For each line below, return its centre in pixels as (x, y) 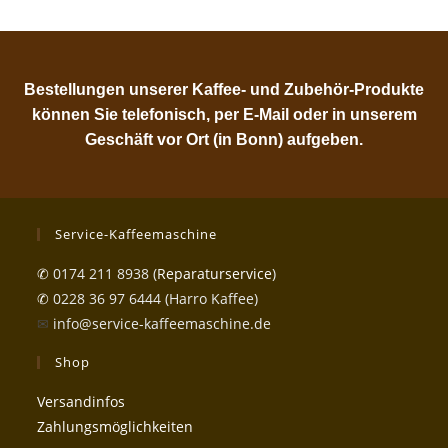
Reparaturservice (215, 273)
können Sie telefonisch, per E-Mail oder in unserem (224, 114)
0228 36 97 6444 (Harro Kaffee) (154, 298)
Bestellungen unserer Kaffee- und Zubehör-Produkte (224, 89)
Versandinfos (81, 401)
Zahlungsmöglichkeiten (115, 426)
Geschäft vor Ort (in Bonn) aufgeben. (224, 139)
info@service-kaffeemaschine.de (162, 323)
